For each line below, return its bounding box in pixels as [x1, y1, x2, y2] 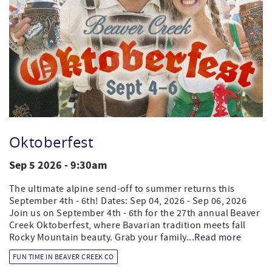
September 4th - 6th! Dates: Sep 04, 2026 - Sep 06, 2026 [9, 194, 247, 207]
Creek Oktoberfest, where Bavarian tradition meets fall [9, 219, 246, 231]
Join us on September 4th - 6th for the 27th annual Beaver [9, 206, 260, 219]
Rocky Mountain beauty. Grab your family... [9, 231, 195, 243]
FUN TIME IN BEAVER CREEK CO [13, 252, 114, 262]
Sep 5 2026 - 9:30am [9, 157, 107, 173]
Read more [194, 231, 242, 243]
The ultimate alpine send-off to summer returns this [9, 182, 235, 195]
